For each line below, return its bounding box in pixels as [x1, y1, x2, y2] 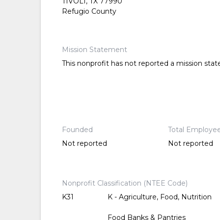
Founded [61, 125, 93, 134]
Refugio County [61, 7, 116, 16]
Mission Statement [61, 45, 127, 54]
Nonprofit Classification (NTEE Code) [61, 179, 188, 188]
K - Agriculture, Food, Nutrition [107, 192, 212, 201]
